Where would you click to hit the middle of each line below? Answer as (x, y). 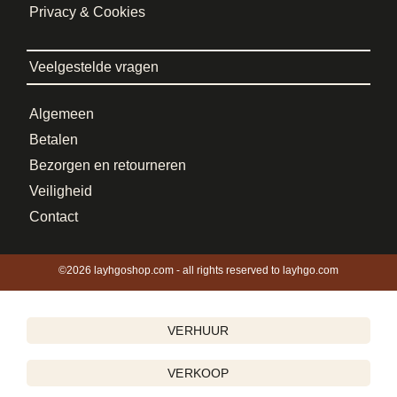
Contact (54, 217)
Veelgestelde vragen (94, 67)
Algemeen (62, 114)
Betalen (54, 140)
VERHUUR (198, 331)
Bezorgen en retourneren (108, 165)
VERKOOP (198, 373)
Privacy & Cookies (87, 12)
